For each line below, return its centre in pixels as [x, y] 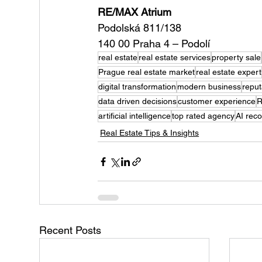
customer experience [217, 101]
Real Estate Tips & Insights [150, 133]
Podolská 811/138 [140, 28]
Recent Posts [70, 230]
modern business [209, 87]
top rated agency [204, 116]
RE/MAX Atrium [135, 12]
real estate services [175, 58]
